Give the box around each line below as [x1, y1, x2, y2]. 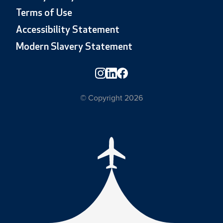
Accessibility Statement [16, 25, 120, 35]
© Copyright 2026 [80, 93, 143, 103]
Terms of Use [16, 8, 73, 18]
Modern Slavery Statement [16, 42, 133, 52]
